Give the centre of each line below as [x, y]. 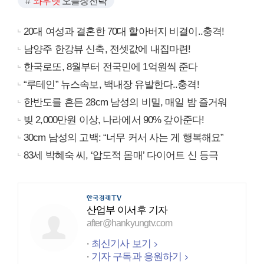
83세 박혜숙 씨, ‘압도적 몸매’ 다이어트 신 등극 [121, 155]
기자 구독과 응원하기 [136, 256]
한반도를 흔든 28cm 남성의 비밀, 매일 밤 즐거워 [126, 102]
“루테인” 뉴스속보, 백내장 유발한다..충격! [111, 84]
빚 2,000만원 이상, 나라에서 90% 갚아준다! [114, 120]
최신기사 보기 [121, 243]
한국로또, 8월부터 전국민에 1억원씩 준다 [111, 67]
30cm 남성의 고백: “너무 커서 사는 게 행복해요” [124, 137]
